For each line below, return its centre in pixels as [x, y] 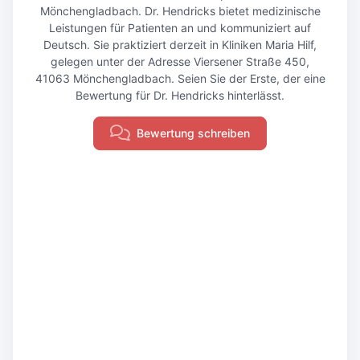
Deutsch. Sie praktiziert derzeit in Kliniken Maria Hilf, [180, 45]
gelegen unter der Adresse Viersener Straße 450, [180, 61]
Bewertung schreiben [193, 133]
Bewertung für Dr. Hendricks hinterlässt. [180, 95]
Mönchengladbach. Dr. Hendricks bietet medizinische [180, 11]
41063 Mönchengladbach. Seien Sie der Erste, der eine [180, 78]
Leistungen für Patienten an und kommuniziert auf [180, 28]
